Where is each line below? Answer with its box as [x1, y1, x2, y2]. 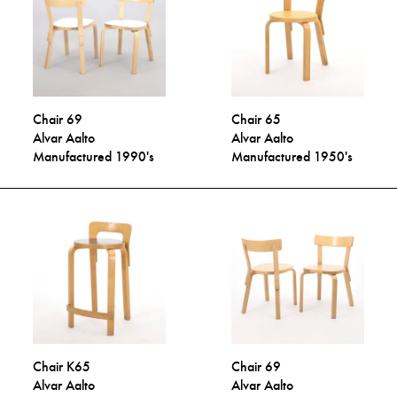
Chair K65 [33, 357, 91, 375]
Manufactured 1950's [231, 148, 354, 166]
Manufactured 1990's [33, 148, 155, 166]
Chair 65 [231, 111, 282, 128]
